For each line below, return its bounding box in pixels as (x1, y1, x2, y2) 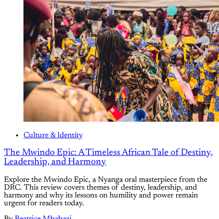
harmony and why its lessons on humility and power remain (4, 192, 198, 200)
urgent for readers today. (4, 199, 84, 208)
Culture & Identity (23, 131, 83, 139)
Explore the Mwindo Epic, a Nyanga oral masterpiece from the (4, 176, 207, 184)
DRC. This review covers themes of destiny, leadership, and (4, 184, 197, 192)
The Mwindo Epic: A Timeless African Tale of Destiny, (4, 148, 213, 158)
